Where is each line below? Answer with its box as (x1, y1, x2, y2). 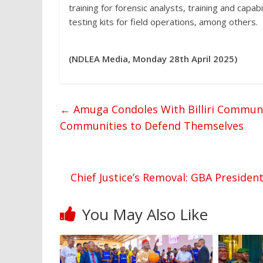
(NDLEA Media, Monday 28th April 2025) (69, 53, 237, 65)
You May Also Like (82, 204, 208, 225)
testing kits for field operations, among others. (69, 16, 258, 28)
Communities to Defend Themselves (60, 119, 244, 133)
